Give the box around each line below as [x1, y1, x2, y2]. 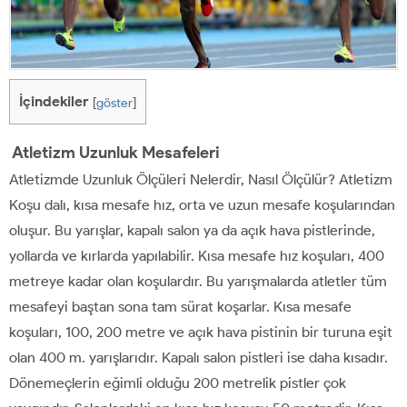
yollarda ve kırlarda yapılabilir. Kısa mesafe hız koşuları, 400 [9, 246, 384, 264]
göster [96, 94, 133, 111]
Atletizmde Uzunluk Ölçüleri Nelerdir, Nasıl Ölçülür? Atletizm [9, 170, 392, 188]
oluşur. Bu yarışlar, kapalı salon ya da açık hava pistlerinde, [9, 221, 375, 239]
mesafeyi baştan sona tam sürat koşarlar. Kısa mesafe [9, 297, 352, 315]
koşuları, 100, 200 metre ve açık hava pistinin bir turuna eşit [9, 323, 392, 341]
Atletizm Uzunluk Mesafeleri [9, 142, 220, 163]
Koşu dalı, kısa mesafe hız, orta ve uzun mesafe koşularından [9, 195, 395, 213]
